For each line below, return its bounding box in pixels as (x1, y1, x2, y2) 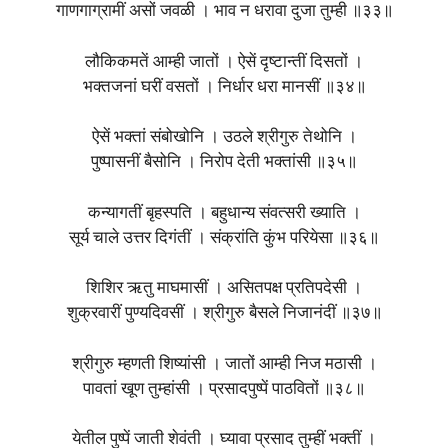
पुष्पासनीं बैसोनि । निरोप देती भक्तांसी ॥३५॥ (91, 154, 357, 172)
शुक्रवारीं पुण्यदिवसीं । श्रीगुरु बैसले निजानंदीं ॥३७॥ (66, 305, 382, 323)
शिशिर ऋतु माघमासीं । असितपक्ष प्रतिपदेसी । (86, 280, 362, 298)
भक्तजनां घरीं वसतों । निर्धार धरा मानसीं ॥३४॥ (82, 78, 366, 96)
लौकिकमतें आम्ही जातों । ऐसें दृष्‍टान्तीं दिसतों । (85, 53, 363, 71)
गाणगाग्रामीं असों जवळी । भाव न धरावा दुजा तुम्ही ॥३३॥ (55, 3, 393, 21)
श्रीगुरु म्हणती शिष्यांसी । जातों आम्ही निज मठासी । (71, 355, 377, 373)
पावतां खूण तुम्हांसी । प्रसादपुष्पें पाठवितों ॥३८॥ (83, 380, 365, 398)
